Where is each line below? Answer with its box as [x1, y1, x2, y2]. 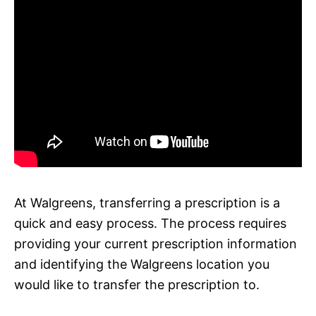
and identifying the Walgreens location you [14, 256, 269, 272]
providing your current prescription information [14, 236, 297, 251]
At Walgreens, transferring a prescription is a [14, 195, 280, 210]
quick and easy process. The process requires [14, 215, 286, 231]
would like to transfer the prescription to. [14, 276, 260, 292]
